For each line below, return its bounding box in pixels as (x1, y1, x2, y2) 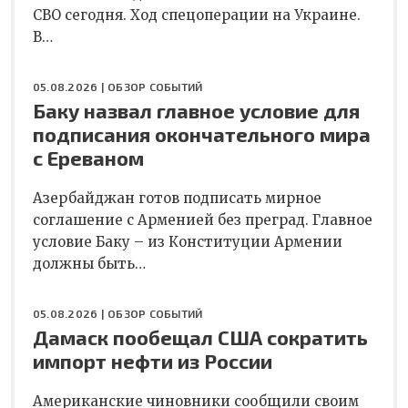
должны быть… (33, 254, 146, 272)
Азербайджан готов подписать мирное (33, 189, 321, 207)
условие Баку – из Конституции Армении (33, 232, 342, 250)
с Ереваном (33, 145, 144, 169)
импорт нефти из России (33, 348, 272, 372)
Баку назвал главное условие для (33, 97, 360, 122)
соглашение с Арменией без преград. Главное (33, 210, 372, 229)
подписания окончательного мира (33, 121, 371, 146)
